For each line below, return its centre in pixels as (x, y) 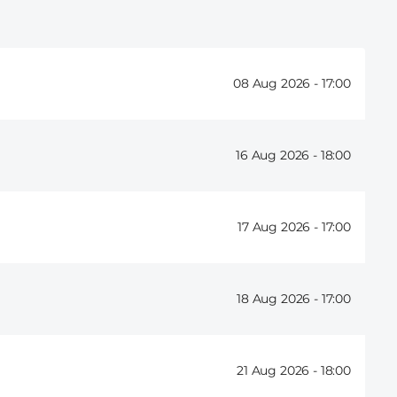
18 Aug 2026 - (279, 299)
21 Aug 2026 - (279, 371)
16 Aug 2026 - (278, 156)
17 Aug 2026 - (280, 227)
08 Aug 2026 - (277, 84)
